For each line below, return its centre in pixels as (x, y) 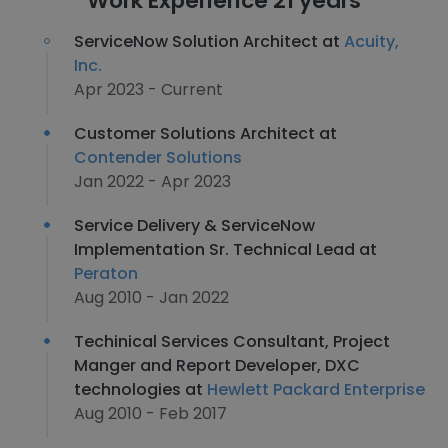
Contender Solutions (158, 157)
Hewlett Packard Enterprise (316, 389)
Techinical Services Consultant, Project (232, 341)
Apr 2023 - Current (148, 89)
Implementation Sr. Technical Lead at (225, 249)
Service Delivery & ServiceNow (194, 225)
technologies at (140, 389)
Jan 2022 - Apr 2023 (152, 181)
